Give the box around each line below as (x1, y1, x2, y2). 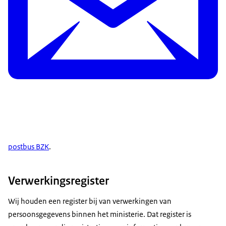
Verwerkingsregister (8, 173, 109, 188)
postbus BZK (8, 142, 49, 152)
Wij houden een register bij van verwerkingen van (8, 196, 172, 206)
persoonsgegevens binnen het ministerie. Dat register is (8, 209, 191, 219)
